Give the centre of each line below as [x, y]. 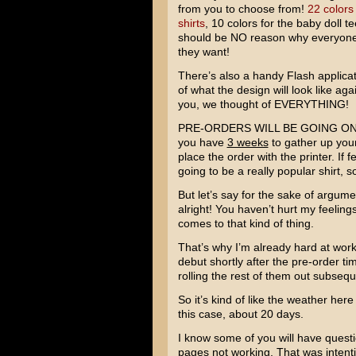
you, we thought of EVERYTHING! [263, 104]
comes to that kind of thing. [246, 223]
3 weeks [248, 142]
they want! [203, 52]
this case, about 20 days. [240, 314]
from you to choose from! [242, 9]
